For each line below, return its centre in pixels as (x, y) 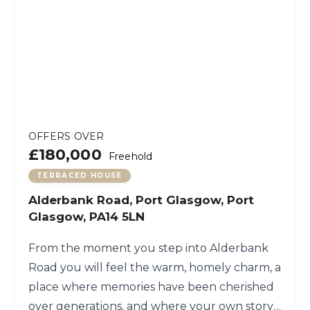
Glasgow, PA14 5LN (86, 217)
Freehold (130, 156)
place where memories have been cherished (151, 287)
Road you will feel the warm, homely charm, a (155, 267)
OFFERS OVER (66, 136)
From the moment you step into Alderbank (148, 248)
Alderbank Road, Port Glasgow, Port (141, 200)
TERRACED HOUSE (80, 175)
